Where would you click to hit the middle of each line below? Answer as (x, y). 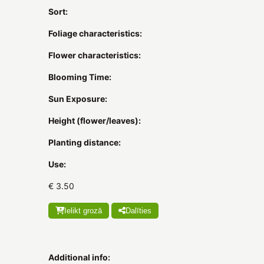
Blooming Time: (80, 77)
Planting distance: (85, 142)
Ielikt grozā (83, 210)
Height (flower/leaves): (95, 120)
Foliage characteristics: (95, 33)
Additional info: (79, 257)
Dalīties (138, 210)
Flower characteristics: (95, 55)
